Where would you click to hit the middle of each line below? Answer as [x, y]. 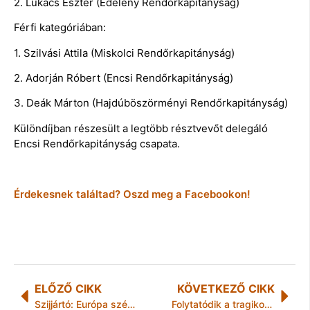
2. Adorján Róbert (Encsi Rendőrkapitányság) [124, 77]
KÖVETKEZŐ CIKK [226, 289]
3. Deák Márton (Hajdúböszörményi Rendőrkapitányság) [151, 103]
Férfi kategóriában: [60, 28]
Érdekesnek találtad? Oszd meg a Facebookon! [132, 194]
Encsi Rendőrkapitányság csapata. [97, 143]
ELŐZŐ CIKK [68, 289]
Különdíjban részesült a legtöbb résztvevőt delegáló [141, 128]
